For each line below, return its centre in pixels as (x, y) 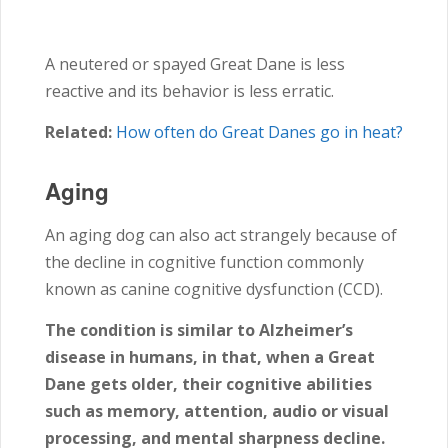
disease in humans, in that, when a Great (210, 357)
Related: (78, 132)
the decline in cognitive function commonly (204, 262)
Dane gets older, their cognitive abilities (208, 384)
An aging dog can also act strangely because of (221, 235)
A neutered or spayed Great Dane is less (195, 64)
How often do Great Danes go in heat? (257, 132)
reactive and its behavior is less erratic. (189, 91)
